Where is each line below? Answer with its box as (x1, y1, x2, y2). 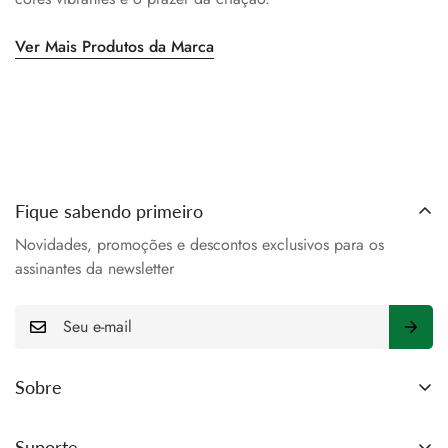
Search (15, 413, 61, 437)
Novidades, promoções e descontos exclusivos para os (15, 232, 384, 256)
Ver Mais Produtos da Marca (15, 34, 214, 58)
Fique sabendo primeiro (15, 199, 203, 222)
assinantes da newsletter (15, 256, 174, 280)
